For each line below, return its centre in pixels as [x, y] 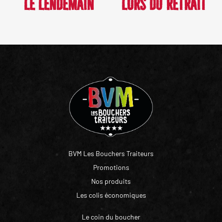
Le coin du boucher [111, 217]
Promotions [111, 167]
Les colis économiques [111, 195]
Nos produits [111, 181]
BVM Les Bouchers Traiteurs [111, 153]
